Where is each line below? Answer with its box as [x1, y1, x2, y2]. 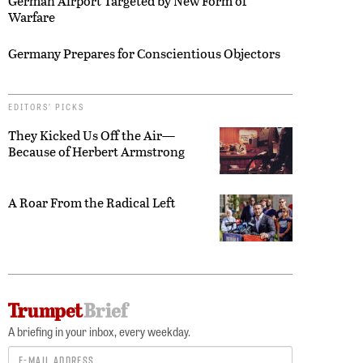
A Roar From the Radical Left [8, 192, 176, 211]
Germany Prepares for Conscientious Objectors [8, 43, 280, 62]
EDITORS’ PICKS [8, 100, 84, 113]
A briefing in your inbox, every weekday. [8, 322, 190, 340]
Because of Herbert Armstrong [8, 141, 185, 160]
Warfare [8, 6, 55, 26]
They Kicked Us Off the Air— [8, 125, 175, 144]
